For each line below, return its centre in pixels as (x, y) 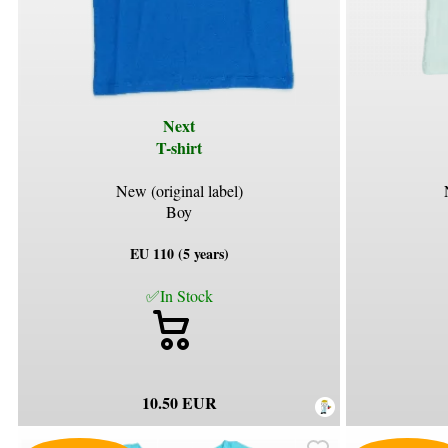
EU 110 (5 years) (179, 253)
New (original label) (179, 190)
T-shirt (179, 147)
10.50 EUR (179, 402)
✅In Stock (179, 295)
